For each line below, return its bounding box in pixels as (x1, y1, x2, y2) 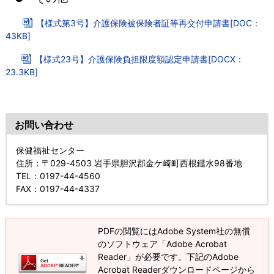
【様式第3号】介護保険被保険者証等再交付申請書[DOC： (35, 17, 261, 28)
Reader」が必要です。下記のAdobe (97, 251, 239, 262)
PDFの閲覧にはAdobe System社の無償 (97, 226, 250, 237)
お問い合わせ (14, 119, 73, 131)
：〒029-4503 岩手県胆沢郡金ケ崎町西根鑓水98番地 (32, 158, 242, 169)
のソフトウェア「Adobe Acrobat (97, 239, 227, 250)
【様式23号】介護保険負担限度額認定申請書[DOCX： (34, 53, 244, 64)
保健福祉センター (15, 145, 84, 156)
